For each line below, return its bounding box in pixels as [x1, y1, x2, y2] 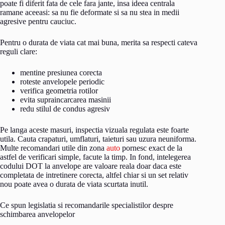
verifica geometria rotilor [20, 86, 98, 95]
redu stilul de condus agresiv [20, 104, 110, 113]
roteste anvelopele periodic [20, 77, 104, 86]
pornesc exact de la [120, 143, 182, 152]
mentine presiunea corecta [20, 68, 102, 77]
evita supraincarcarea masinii [20, 95, 111, 104]
